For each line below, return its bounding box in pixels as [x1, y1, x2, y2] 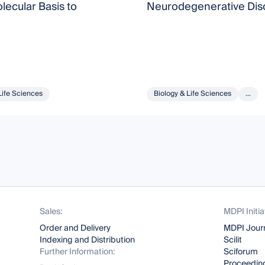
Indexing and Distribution [40, 233, 135, 248]
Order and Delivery [40, 221, 111, 236]
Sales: [40, 205, 63, 219]
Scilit [223, 233, 242, 248]
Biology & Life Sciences [153, 88, 231, 101]
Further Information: [40, 245, 115, 260]
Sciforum [223, 245, 258, 260]
